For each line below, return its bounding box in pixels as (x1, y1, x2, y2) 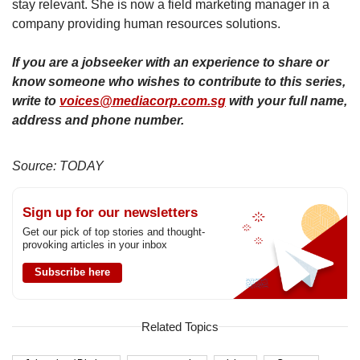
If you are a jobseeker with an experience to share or (12, 55, 329, 69)
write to (12, 93, 59, 108)
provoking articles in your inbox (22, 238, 167, 251)
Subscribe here (35, 265, 110, 278)
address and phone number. (12, 112, 184, 127)
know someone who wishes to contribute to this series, (12, 74, 346, 88)
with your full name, (226, 93, 347, 108)
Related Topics (141, 319, 219, 333)
